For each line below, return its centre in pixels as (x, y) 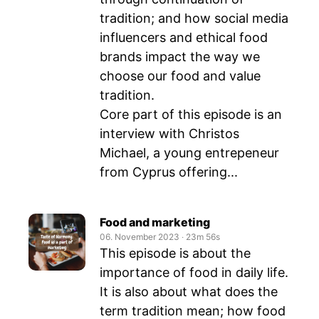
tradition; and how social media (194, 18)
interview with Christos (169, 134)
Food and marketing (155, 222)
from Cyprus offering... (169, 172)
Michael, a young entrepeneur (189, 153)
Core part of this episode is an (191, 114)
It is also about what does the (189, 292)
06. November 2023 (140, 237)
